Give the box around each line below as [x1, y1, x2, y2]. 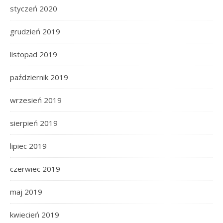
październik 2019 [10, 72, 68, 83]
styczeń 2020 [10, 3, 57, 14]
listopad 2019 [10, 49, 57, 60]
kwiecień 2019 [10, 210, 59, 220]
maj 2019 [10, 187, 42, 197]
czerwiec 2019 [10, 164, 60, 174]
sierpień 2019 [10, 118, 58, 128]
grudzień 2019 [10, 26, 60, 37]
